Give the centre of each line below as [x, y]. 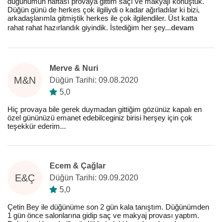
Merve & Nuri [74, 68]
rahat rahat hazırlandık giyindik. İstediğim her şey [86, 28]
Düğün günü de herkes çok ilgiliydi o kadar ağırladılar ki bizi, [104, 10]
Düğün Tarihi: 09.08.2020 [94, 80]
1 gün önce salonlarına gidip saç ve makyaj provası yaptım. [103, 215]
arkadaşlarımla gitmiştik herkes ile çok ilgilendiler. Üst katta [102, 18]
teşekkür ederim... [37, 126]
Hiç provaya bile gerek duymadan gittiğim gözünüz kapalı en [105, 109]
